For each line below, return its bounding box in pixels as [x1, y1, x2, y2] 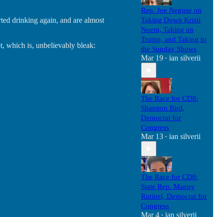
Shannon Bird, [141, 104, 185, 112]
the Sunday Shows [141, 45, 197, 53]
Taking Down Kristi [141, 16, 201, 24]
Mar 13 [141, 132, 163, 140]
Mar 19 [141, 54, 163, 62]
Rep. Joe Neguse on [141, 6, 201, 14]
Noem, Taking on [141, 26, 194, 33]
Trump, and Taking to [141, 35, 206, 43]
